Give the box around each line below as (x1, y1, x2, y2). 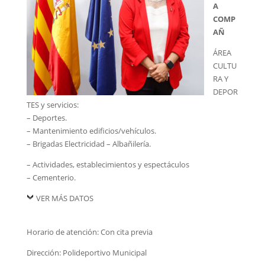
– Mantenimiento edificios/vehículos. (26, 125, 156, 136)
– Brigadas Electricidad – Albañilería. (26, 138, 151, 149)
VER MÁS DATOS (35, 193, 93, 203)
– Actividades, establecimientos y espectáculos (26, 159, 191, 170)
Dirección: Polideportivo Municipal (26, 247, 147, 258)
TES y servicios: (26, 99, 79, 110)
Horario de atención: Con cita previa (26, 227, 153, 237)
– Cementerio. (26, 172, 76, 183)
